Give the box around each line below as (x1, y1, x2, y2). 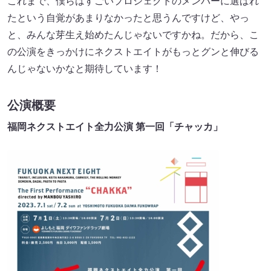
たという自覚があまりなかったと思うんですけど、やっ (7, 12, 249, 23)
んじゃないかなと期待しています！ (7, 63, 162, 74)
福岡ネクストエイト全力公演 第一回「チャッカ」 (7, 121, 223, 132)
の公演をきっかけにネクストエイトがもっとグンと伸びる (7, 46, 259, 57)
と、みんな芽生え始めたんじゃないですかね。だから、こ (7, 29, 259, 40)
